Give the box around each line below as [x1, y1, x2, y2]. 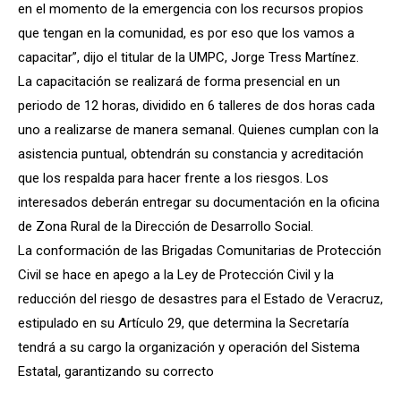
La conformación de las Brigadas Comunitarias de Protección [18, 242, 381, 259]
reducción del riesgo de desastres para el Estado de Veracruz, [18, 290, 383, 307]
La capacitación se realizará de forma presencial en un [18, 73, 340, 90]
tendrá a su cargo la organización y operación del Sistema [18, 338, 360, 355]
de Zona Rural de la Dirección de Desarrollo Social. [18, 218, 313, 235]
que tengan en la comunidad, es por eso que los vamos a [18, 24, 354, 41]
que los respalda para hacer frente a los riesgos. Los [18, 169, 328, 186]
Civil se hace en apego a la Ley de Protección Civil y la [18, 266, 334, 283]
